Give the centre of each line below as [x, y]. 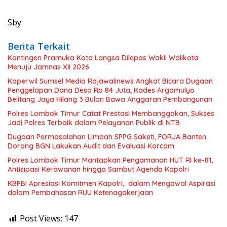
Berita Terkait [39, 46]
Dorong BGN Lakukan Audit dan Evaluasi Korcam [91, 146]
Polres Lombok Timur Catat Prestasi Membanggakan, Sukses [111, 114]
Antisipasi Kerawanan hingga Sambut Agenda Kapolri [98, 169]
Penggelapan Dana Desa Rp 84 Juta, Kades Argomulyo [101, 90]
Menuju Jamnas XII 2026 [48, 67]
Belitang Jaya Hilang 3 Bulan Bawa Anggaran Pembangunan [110, 100]
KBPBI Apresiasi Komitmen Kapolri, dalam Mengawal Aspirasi [111, 184]
